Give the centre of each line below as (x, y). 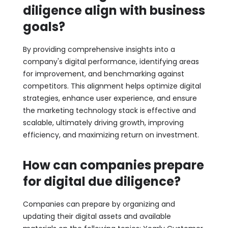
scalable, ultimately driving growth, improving (103, 122)
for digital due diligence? (102, 181)
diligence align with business (114, 10)
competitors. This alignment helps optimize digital (112, 86)
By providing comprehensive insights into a (99, 49)
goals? (44, 26)
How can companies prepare (113, 165)
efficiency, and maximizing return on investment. (111, 135)
